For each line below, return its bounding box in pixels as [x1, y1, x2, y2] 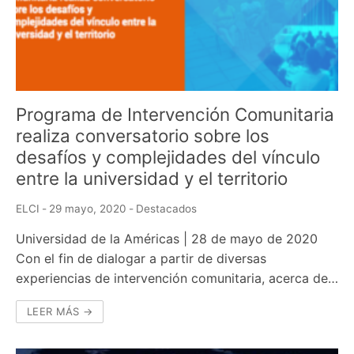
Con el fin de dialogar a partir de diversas [16, 250, 266, 267]
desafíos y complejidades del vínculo [16, 146, 320, 168]
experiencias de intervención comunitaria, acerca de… [16, 270, 338, 287]
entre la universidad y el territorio [16, 168, 288, 190]
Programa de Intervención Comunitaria [16, 104, 334, 126]
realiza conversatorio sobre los [16, 125, 269, 147]
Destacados [136, 202, 197, 216]
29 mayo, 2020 [49, 202, 126, 216]
